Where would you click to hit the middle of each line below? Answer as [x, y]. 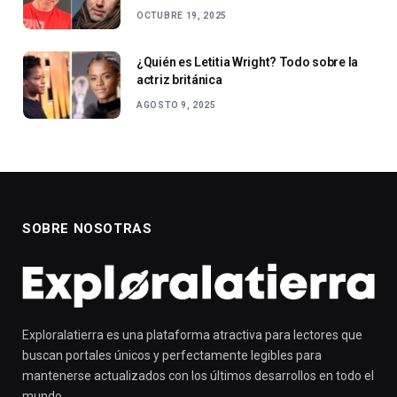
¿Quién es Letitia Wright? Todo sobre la [248, 62]
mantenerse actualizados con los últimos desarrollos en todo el [198, 376]
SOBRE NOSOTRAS [87, 229]
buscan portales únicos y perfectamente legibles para [172, 356]
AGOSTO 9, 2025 [176, 105]
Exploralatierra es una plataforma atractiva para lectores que [192, 335]
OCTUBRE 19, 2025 [182, 16]
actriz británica [179, 80]
